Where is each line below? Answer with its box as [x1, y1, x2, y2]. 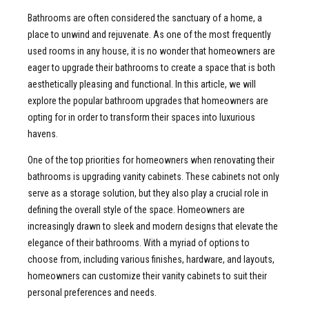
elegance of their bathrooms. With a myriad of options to [28, 237, 250, 248]
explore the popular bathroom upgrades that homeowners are [28, 94, 268, 106]
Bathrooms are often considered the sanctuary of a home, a [28, 12, 262, 23]
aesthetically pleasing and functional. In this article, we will [28, 78, 256, 90]
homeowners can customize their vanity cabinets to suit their [28, 270, 267, 281]
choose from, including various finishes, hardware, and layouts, [28, 253, 275, 265]
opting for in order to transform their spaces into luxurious [28, 111, 255, 123]
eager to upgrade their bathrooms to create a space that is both [28, 61, 275, 73]
